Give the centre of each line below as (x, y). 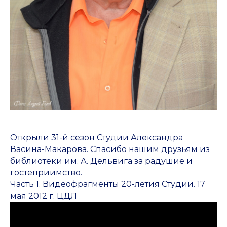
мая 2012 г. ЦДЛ (44, 196)
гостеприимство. (46, 173)
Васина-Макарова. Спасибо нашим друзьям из (110, 149)
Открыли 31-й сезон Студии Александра (97, 138)
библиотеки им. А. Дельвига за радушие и (101, 161)
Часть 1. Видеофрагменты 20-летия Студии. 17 (108, 184)
